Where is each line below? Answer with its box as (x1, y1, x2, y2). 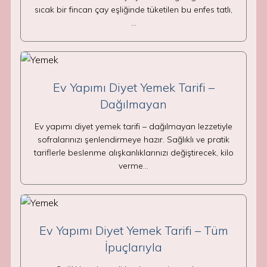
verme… (119, 160, 148, 171)
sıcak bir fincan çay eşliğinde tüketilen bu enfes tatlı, (35, 4, 232, 15)
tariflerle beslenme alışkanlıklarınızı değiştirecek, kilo (33, 147, 234, 158)
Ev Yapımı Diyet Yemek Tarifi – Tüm (39, 223, 228, 238)
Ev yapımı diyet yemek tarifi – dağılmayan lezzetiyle (35, 121, 232, 132)
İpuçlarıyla (105, 240, 162, 254)
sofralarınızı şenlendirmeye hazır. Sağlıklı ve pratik (38, 134, 229, 145)
